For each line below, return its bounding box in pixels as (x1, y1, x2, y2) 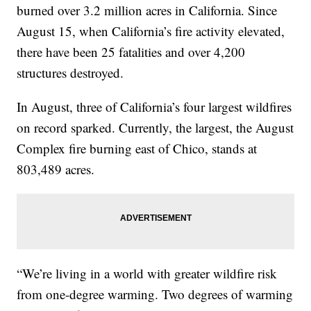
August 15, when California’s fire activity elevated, (17, 22, 285, 40)
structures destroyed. (17, 64, 124, 82)
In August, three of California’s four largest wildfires (17, 98, 292, 116)
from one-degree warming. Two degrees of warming (17, 285, 294, 303)
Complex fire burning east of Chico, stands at (17, 140, 258, 158)
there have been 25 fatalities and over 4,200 (17, 43, 246, 61)
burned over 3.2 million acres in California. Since (17, 1, 278, 19)
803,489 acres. (17, 160, 95, 178)
